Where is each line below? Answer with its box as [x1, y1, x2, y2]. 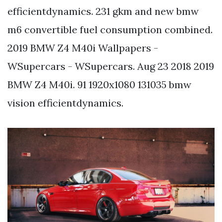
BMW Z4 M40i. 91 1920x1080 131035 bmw [7, 78, 191, 91]
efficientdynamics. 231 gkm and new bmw [7, 4, 199, 17]
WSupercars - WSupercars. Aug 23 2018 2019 [7, 59, 214, 72]
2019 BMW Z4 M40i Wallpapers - [7, 41, 158, 54]
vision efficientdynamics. [7, 96, 123, 109]
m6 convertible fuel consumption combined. [7, 23, 213, 36]
